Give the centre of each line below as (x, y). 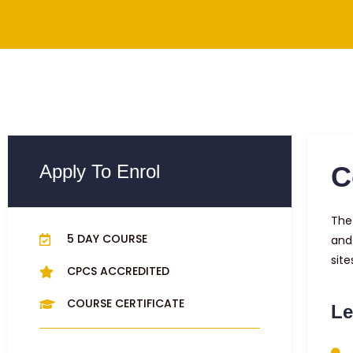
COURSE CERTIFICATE (126, 303)
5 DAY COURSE (107, 239)
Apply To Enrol (100, 171)
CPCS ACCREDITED (118, 271)
